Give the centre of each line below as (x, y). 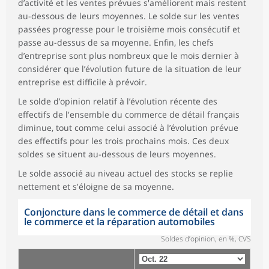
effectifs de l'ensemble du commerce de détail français (129, 114)
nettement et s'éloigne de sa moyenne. (96, 186)
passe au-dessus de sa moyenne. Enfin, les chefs (116, 42)
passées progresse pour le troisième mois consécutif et (129, 29)
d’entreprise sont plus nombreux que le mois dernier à (128, 55)
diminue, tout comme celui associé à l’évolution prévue (128, 127)
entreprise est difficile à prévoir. (83, 82)
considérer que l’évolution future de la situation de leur (130, 68)
